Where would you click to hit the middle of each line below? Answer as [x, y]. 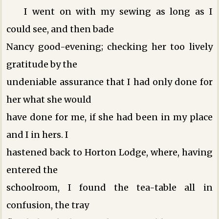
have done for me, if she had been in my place [109, 117]
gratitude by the [42, 64]
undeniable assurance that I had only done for [109, 82]
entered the [32, 170]
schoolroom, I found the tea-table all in [109, 187]
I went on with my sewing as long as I [118, 11]
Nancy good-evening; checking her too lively [109, 46]
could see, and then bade [60, 29]
